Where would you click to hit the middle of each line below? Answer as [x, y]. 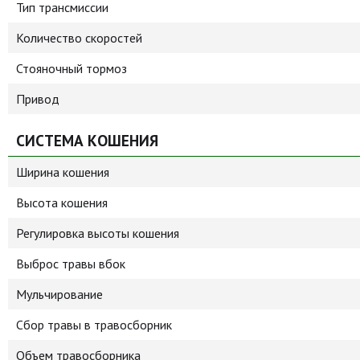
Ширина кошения [63, 172]
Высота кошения [62, 202]
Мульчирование [59, 294]
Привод [38, 99]
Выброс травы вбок [71, 264]
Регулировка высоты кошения [98, 233]
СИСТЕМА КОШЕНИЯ [87, 140]
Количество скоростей [79, 38]
